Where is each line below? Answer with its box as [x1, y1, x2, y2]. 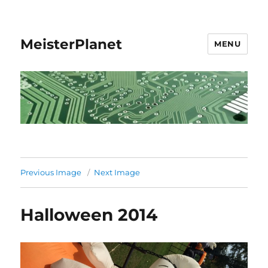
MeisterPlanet [20, 35, 123, 53]
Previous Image [20, 167, 82, 178]
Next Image [94, 167, 141, 178]
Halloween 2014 [20, 205, 158, 226]
